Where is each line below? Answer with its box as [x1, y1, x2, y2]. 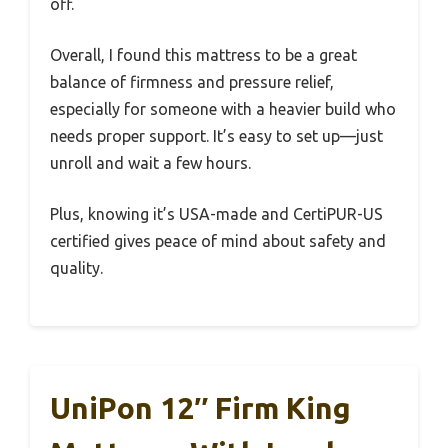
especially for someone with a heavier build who [50, 99, 396, 118]
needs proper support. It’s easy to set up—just [50, 126, 383, 145]
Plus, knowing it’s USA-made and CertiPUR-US [50, 204, 383, 223]
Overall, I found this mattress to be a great [50, 45, 357, 64]
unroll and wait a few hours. [50, 153, 251, 172]
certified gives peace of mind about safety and [50, 231, 386, 250]
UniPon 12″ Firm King [50, 390, 351, 425]
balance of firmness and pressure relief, [50, 72, 334, 91]
